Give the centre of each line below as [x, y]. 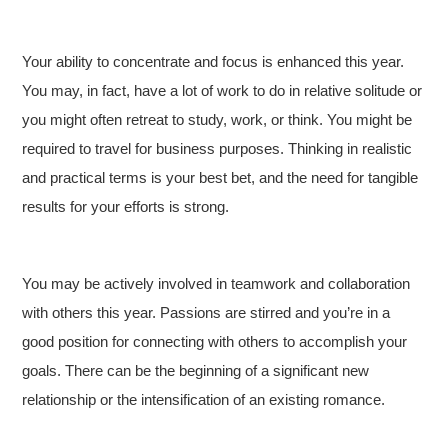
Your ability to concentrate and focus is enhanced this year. [213, 61]
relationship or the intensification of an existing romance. [204, 399]
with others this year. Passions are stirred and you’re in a [206, 312]
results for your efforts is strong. [126, 206]
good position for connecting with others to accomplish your [215, 341]
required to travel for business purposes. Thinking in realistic [217, 148]
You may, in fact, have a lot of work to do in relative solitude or [222, 90]
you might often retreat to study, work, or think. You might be [217, 119]
